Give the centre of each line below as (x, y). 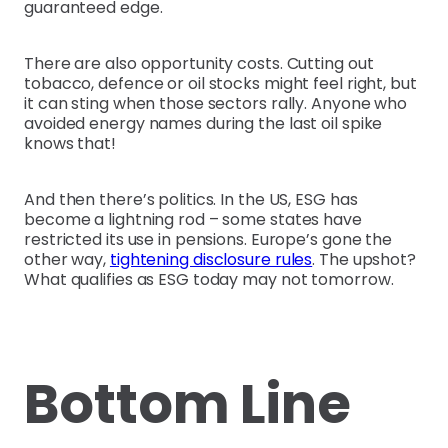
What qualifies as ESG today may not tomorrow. (209, 279)
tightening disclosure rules (211, 259)
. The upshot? (364, 259)
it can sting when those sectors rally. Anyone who (216, 103)
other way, (67, 259)
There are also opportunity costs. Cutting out (199, 63)
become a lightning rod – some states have (193, 219)
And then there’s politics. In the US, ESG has (191, 199)
